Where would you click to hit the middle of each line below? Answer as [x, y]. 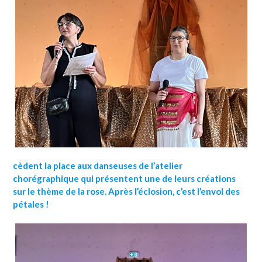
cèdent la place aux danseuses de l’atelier [98, 165]
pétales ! [31, 204]
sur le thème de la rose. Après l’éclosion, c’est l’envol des [126, 191]
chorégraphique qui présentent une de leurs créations [124, 178]
